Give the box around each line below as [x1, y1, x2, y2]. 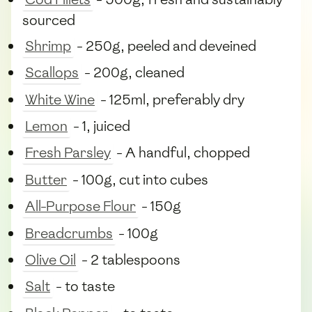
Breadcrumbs [25, 224, 113, 242]
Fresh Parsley [25, 143, 111, 162]
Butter [25, 170, 67, 189]
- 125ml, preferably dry [97, 90, 244, 109]
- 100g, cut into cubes [70, 170, 208, 189]
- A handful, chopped [114, 143, 250, 162]
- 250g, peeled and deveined [74, 36, 256, 55]
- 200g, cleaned [81, 63, 185, 82]
